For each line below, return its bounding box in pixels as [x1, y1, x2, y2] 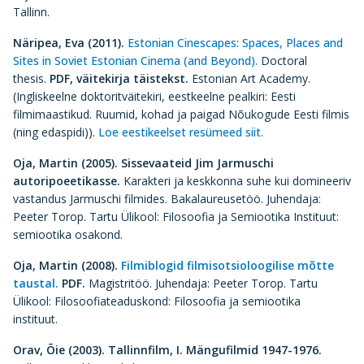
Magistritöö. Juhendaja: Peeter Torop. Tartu [85, 275, 318, 291]
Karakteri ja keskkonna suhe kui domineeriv [120, 173, 351, 188]
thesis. [13, 71, 46, 86]
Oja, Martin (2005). [13, 155, 118, 171]
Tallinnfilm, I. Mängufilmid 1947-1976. [105, 342, 322, 357]
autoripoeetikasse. [13, 173, 120, 188]
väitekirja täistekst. [76, 71, 188, 86]
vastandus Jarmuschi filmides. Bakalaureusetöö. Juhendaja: [13, 191, 321, 206]
